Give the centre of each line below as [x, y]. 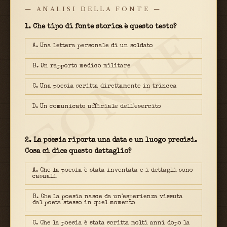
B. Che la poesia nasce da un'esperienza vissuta [108, 197]
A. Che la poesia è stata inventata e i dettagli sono [113, 171]
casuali [45, 177]
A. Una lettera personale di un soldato [93, 46]
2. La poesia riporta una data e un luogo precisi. [111, 141]
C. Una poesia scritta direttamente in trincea [105, 87]
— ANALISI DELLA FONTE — [93, 9]
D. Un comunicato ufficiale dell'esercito [97, 107]
